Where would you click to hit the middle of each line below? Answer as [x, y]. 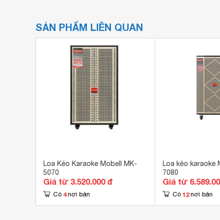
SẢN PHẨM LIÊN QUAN [89, 27]
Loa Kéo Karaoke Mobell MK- [90, 164]
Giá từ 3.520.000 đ [78, 181]
